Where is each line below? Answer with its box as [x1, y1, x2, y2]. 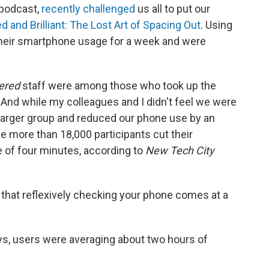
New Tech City [145, 144, 214, 157]
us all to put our [135, 2, 210, 15]
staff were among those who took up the [22, 79, 216, 92]
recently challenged [41, 2, 135, 15]
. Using [201, 18, 232, 31]
